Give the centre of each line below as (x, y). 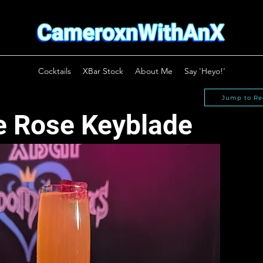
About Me (154, 71)
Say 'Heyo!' (205, 71)
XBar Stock (103, 71)
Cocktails (54, 71)
